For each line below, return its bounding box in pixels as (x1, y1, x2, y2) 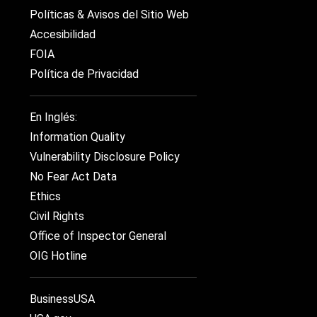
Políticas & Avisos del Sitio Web (30, 8, 189, 21)
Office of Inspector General (30, 229, 166, 243)
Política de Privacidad (30, 67, 139, 81)
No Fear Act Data (30, 170, 117, 183)
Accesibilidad (30, 28, 96, 41)
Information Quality (30, 130, 125, 144)
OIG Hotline (30, 249, 87, 263)
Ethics (30, 190, 61, 203)
